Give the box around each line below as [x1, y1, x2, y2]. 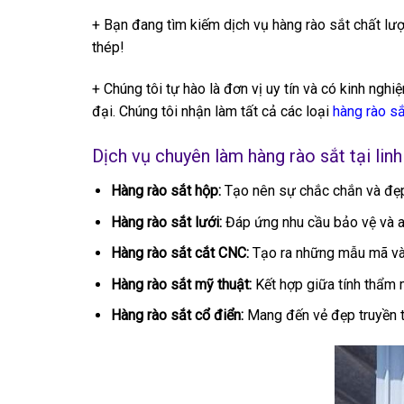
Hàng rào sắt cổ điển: [110, 307, 243, 325]
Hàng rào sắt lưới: [110, 213, 222, 231]
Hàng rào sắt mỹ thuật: [110, 275, 252, 293]
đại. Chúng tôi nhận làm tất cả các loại [92, 103, 333, 121]
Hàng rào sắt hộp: [110, 181, 221, 199]
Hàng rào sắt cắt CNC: [110, 244, 249, 262]
